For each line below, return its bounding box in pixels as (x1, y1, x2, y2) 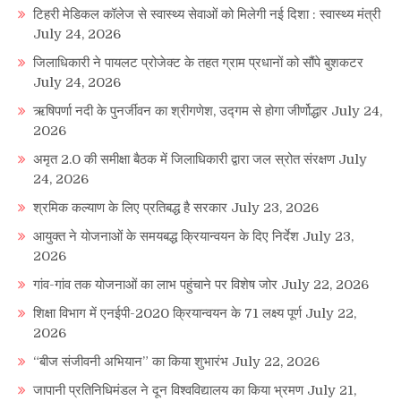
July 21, (307, 381, 356, 398)
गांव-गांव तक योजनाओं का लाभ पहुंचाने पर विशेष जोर (33, 276, 277, 293)
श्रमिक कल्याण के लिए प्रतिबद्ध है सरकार (33, 199, 227, 216)
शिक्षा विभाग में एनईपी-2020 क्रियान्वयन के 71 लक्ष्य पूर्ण (33, 304, 302, 321)
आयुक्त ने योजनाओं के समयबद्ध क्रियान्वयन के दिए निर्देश (33, 227, 299, 244)
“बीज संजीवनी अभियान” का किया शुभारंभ (33, 353, 228, 370)
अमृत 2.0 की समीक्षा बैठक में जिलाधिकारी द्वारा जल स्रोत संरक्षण (33, 150, 335, 167)
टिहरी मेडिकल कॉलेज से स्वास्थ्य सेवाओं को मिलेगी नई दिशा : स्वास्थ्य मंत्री (33, 5, 380, 22)
